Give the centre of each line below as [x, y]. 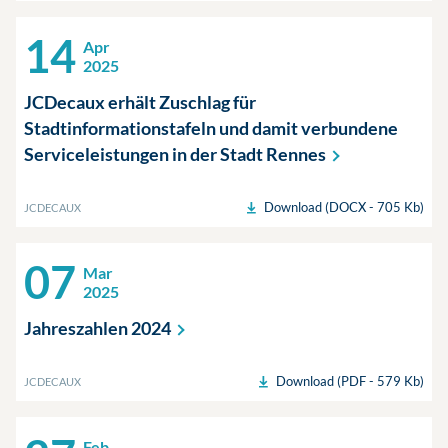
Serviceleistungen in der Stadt [145, 154]
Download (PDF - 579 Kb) [350, 381]
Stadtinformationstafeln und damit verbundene [211, 128]
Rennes [296, 154]
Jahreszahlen [77, 328]
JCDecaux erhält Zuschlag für [140, 102]
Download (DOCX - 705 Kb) [344, 207]
